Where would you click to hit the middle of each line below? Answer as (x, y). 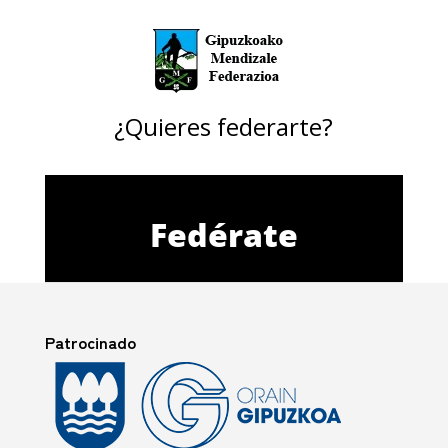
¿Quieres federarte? (224, 127)
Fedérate (223, 235)
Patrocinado (90, 341)
